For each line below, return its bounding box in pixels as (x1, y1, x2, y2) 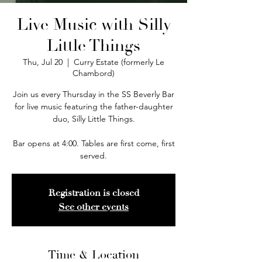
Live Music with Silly (16, 15, 171, 35)
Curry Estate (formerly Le (74, 57, 164, 67)
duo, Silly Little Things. (52, 113, 135, 124)
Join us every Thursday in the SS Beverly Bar (13, 89, 174, 99)
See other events (58, 201, 129, 213)
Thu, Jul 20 (23, 57, 63, 67)
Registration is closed (48, 187, 139, 199)
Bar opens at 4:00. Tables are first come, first (12, 138, 175, 149)
